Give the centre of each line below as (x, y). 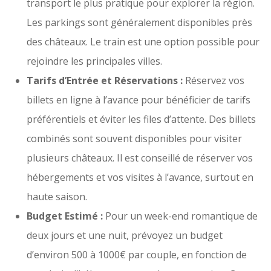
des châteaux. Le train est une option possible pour (143, 42)
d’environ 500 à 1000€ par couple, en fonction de (137, 255)
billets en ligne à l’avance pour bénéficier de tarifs (139, 100)
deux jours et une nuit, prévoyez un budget (125, 235)
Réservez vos (215, 80)
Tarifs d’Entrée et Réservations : (106, 80)
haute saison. (57, 197)
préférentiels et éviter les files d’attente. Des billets (141, 119)
